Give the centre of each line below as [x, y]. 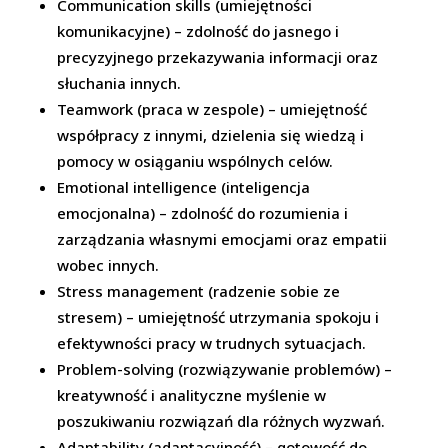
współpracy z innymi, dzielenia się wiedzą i [211, 135]
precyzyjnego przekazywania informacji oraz [218, 57]
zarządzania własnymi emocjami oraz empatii [222, 239]
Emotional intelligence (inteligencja [184, 187]
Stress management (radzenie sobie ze [199, 291]
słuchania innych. [119, 83]
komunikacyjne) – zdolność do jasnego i [198, 31]
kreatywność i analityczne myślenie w [192, 395]
